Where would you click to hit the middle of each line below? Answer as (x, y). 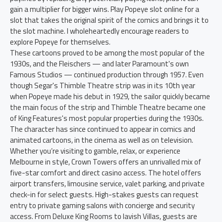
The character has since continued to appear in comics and (103, 129)
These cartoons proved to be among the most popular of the (107, 53)
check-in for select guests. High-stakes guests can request (104, 194)
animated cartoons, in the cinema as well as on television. (102, 140)
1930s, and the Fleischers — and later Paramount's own (99, 64)
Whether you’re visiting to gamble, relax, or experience (95, 151)
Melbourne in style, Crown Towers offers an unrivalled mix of (106, 162)
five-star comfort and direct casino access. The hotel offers (106, 173)
